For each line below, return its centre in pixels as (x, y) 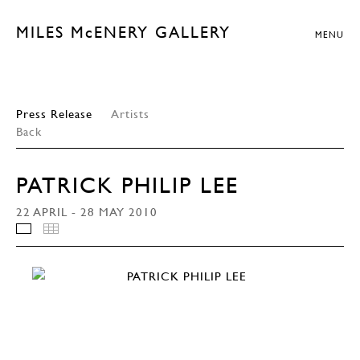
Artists (131, 113)
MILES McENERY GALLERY (123, 32)
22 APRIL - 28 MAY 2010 (87, 211)
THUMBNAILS (99, 232)
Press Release (54, 113)
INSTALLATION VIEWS (97, 232)
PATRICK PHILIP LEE (127, 185)
